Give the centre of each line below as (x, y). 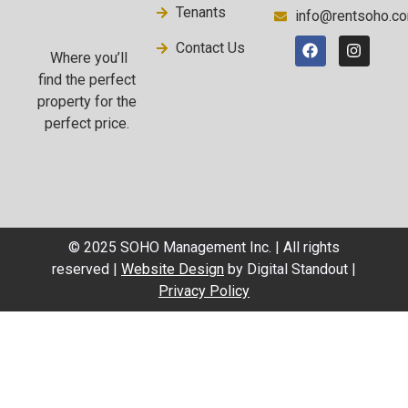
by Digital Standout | (290, 270)
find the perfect (87, 80)
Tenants (201, 12)
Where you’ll (87, 58)
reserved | (87, 270)
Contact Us (211, 47)
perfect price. (87, 124)
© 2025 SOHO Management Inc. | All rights (204, 248)
